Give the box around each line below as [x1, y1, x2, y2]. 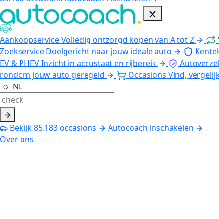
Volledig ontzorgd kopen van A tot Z [61, 34, 194, 45]
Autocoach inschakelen [108, 122, 194, 133]
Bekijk [8, 122, 34, 133]
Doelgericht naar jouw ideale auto [46, 45, 172, 57]
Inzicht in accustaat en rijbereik [41, 57, 156, 68]
